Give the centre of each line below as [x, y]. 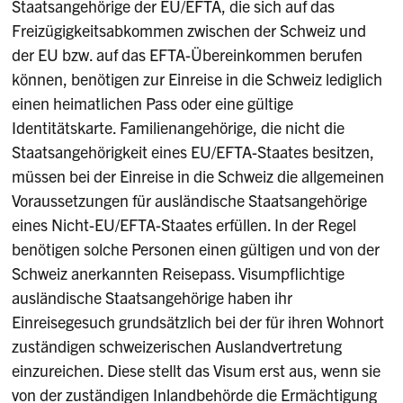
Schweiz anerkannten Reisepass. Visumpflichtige [179, 273]
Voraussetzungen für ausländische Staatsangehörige [190, 201]
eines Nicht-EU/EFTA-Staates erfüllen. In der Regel [184, 225]
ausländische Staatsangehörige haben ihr [152, 298]
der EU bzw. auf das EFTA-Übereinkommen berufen [188, 55]
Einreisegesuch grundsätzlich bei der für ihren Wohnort [198, 322]
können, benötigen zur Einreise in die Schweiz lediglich [197, 79]
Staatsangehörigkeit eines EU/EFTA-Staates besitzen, [193, 152]
